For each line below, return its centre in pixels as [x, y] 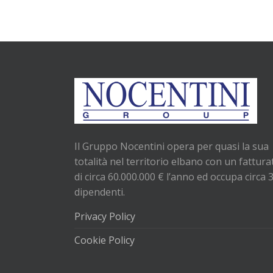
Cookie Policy [105, 240]
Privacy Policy [105, 216]
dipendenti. [100, 192]
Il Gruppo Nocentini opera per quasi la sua [172, 146]
